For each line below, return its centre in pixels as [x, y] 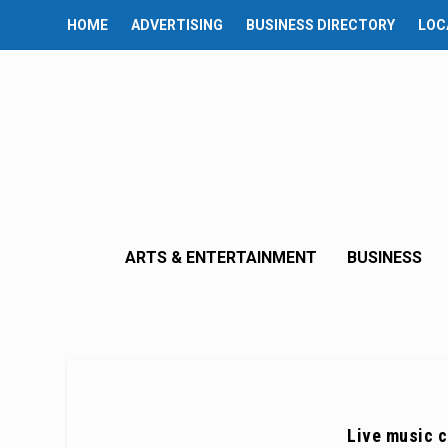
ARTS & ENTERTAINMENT [221, 257]
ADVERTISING [177, 25]
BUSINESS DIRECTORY [321, 25]
